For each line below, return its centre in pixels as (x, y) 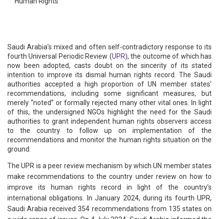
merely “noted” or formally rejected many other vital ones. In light (109, 103)
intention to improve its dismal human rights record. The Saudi (109, 75)
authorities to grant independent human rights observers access (109, 121)
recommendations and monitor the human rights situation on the (109, 140)
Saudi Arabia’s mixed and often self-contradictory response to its (109, 47)
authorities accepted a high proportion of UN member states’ (109, 84)
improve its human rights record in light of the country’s (109, 187)
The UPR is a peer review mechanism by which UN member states (109, 166)
